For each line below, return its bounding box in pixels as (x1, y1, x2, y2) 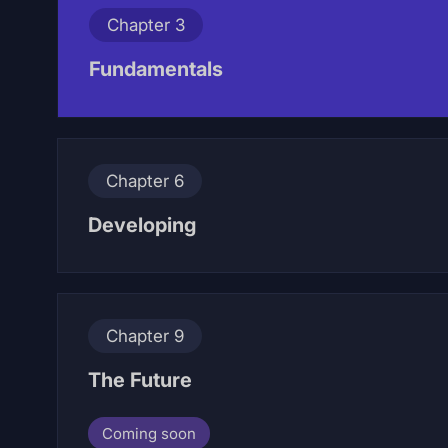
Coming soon (102, 424, 196, 443)
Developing (88, 213, 196, 237)
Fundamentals (89, 57, 223, 81)
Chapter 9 (106, 326, 184, 346)
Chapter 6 (106, 171, 184, 191)
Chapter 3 (107, 15, 185, 35)
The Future (88, 368, 192, 392)
